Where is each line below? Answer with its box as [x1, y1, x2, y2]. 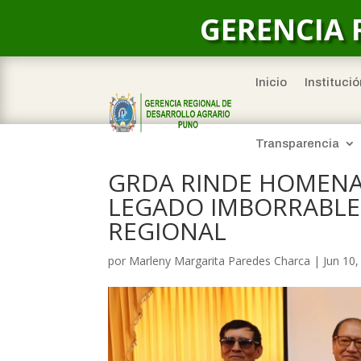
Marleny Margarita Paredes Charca [129, 253, 311, 268]
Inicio [255, 76, 287, 89]
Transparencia [255, 137, 339, 150]
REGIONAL [108, 214, 227, 247]
